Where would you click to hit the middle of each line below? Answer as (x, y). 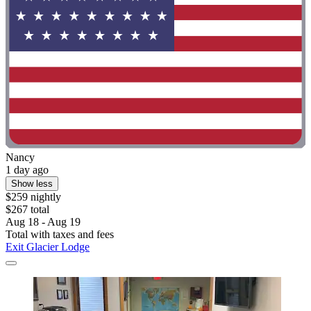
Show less (32, 183)
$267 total (27, 209)
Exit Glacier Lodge (48, 246)
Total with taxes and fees (60, 234)
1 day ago (27, 169)
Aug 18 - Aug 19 (43, 221)
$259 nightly (33, 196)
